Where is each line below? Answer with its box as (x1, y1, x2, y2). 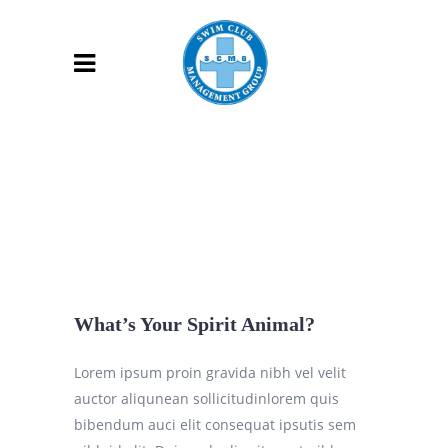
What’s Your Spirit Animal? (74, 313, 315, 335)
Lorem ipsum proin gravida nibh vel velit (74, 363, 346, 382)
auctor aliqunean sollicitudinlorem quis (74, 389, 339, 408)
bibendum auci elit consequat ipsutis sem (74, 415, 356, 434)
